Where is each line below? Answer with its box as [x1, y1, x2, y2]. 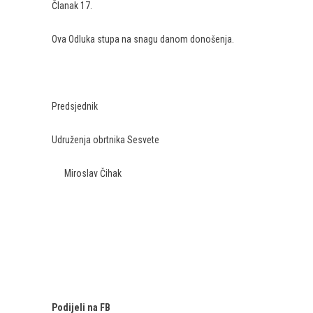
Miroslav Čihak [52, 168, 122, 179]
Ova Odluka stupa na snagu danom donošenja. [52, 34, 234, 45]
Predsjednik [52, 101, 98, 112]
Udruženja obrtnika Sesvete [52, 134, 159, 145]
